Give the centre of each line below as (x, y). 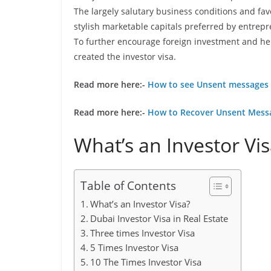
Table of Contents (128, 186)
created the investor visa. (125, 57)
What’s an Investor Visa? (140, 204)
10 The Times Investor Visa (146, 262)
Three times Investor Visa (143, 233)
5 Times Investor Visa (135, 247)
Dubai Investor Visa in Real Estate (159, 218)
